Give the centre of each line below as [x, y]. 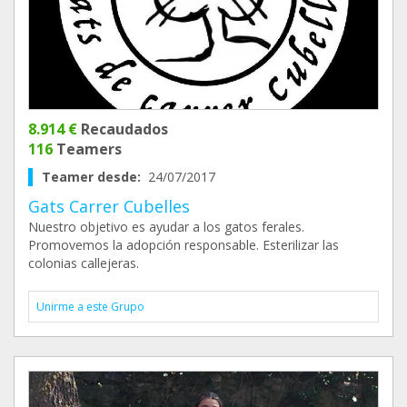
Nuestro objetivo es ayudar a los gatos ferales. [166, 227]
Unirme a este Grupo [90, 307]
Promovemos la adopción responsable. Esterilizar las [184, 245]
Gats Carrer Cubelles [109, 206]
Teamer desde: [95, 177]
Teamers [87, 149]
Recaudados [123, 129]
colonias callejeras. [84, 263]
